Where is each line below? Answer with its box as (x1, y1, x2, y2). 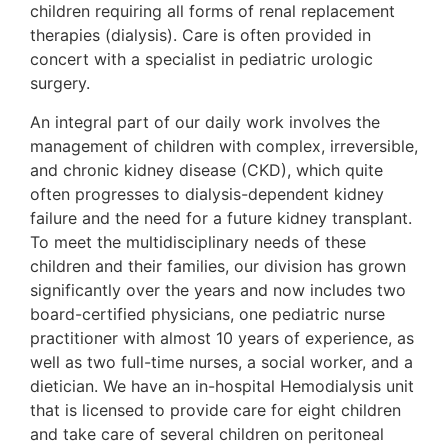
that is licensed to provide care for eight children (30, 399, 401, 420)
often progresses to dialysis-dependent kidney (30, 183, 384, 204)
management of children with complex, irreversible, (30, 135, 418, 156)
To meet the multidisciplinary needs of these (30, 231, 366, 252)
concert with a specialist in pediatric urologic (30, 49, 373, 70)
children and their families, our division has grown (30, 255, 406, 276)
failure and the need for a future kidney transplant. (30, 207, 412, 228)
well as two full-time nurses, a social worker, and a (30, 351, 413, 372)
